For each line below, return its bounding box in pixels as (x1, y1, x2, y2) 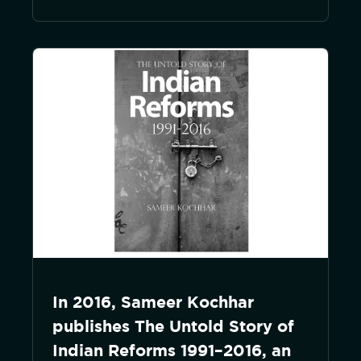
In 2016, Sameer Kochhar (52, 293, 254, 311)
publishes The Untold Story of (52, 317, 294, 335)
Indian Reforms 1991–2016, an (52, 341, 291, 359)
